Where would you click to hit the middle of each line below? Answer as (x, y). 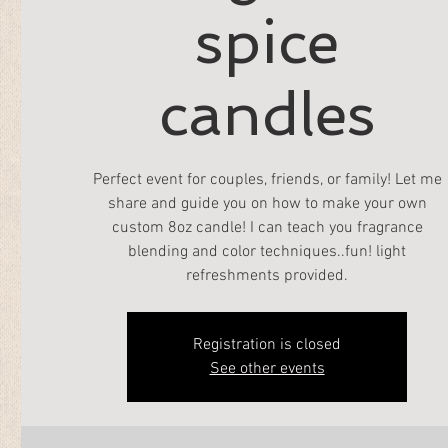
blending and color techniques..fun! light (267, 252)
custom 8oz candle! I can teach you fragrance (267, 228)
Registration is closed (267, 345)
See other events (267, 369)
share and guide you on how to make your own (267, 204)
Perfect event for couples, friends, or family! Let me (267, 180)
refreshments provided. (267, 276)
